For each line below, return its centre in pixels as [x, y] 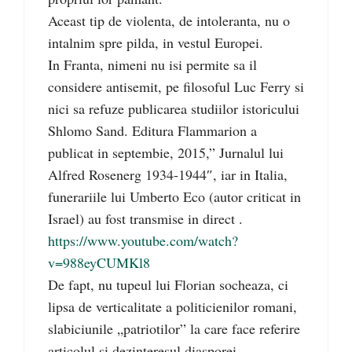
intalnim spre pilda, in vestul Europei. [156, 43]
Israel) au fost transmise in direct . [145, 219]
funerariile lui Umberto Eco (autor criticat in [174, 197]
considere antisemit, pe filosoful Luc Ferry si [176, 87]
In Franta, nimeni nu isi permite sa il [152, 65]
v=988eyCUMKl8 [99, 263]
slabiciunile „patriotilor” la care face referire [174, 329]
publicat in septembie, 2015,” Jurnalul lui [166, 153]
